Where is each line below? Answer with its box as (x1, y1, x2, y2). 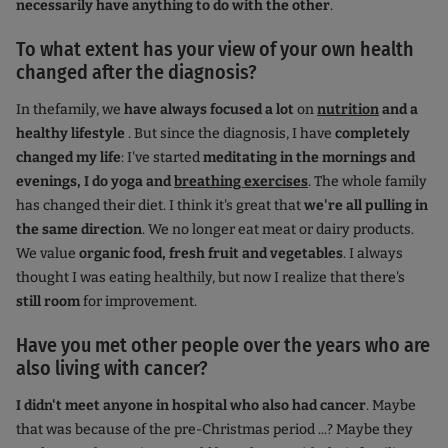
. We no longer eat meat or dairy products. (142, 221, 414, 239)
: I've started (121, 149, 203, 167)
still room (16, 293, 80, 311)
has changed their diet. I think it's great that (16, 197, 304, 215)
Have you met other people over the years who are (16, 333, 430, 358)
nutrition (317, 101, 379, 119)
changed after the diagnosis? (16, 60, 257, 85)
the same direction (16, 221, 142, 239)
